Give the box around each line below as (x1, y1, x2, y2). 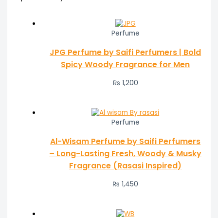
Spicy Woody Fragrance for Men (61, 58, 190, 70)
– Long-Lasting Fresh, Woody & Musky (49, 147, 202, 159)
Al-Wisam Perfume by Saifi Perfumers (50, 135, 201, 147)
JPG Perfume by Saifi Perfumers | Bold (50, 46, 201, 58)
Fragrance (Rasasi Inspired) (69, 160, 182, 171)
